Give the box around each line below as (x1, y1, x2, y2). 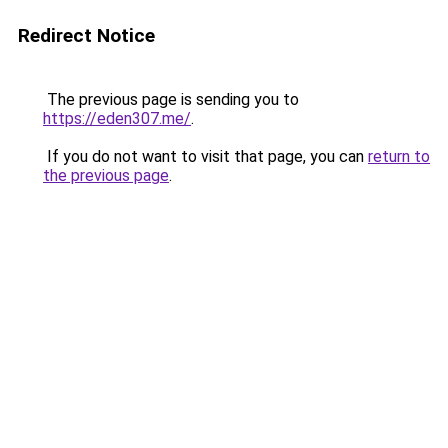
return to (368, 147, 430, 166)
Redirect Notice (18, 24, 155, 47)
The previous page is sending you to (43, 90, 299, 109)
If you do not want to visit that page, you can (43, 147, 368, 166)
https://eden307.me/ (43, 109, 191, 128)
